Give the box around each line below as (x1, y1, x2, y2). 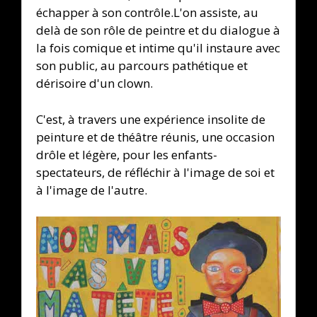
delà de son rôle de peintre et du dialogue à (36, 22, 280, 39)
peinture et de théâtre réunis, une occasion (36, 128, 275, 145)
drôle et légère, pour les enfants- (36, 146, 217, 163)
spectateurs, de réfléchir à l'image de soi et (36, 163, 275, 180)
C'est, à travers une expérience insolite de (36, 110, 265, 127)
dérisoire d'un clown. (36, 75, 153, 92)
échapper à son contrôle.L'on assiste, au (36, 4, 258, 21)
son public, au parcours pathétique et (36, 57, 248, 74)
